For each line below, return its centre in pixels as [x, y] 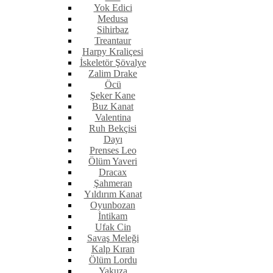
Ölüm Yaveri [113, 161]
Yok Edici [113, 8]
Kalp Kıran [113, 249]
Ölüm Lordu [113, 260]
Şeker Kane [113, 96]
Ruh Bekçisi [113, 129]
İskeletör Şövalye [113, 63]
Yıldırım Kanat [113, 194]
